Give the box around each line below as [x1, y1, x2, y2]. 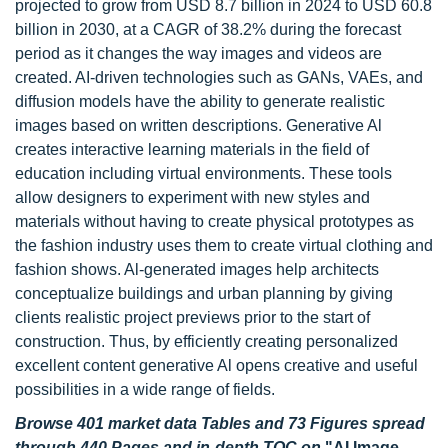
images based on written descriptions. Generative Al [15, 117, 382, 134]
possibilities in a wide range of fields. [15, 381, 275, 398]
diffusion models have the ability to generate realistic [15, 93, 385, 110]
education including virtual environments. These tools [15, 165, 392, 182]
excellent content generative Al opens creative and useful [15, 357, 418, 374]
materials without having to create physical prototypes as [15, 213, 414, 230]
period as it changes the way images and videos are [15, 45, 382, 62]
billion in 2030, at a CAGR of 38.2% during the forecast [15, 21, 401, 38]
